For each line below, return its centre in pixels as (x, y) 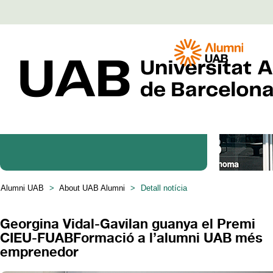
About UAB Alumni (92, 188)
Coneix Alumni (66, 101)
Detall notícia (163, 188)
